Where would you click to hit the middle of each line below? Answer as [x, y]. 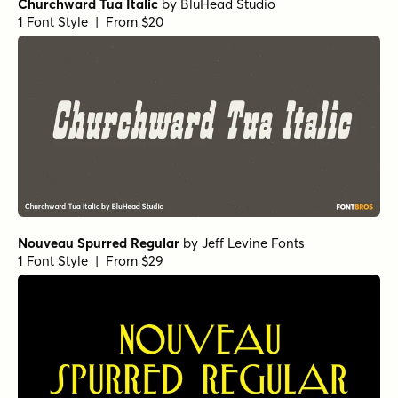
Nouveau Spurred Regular [99, 243]
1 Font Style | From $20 [91, 21]
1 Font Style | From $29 [91, 261]
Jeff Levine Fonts [253, 243]
